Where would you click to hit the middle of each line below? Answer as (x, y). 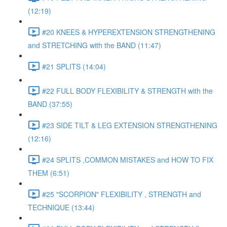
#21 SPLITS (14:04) (74, 66)
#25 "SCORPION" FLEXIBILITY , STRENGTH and (122, 194)
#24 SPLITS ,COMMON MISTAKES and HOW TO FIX (128, 159)
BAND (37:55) (50, 104)
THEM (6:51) (49, 173)
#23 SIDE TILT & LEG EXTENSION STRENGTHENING (130, 125)
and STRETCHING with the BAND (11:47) (94, 45)
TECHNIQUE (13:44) (61, 207)
